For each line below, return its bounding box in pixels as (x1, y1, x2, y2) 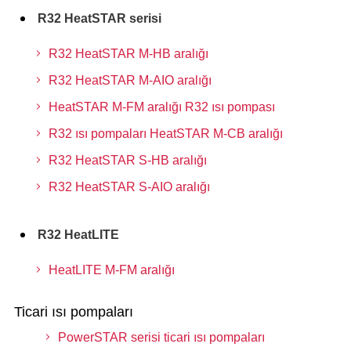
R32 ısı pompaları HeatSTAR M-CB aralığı (48, 127, 283, 140)
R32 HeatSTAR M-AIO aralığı (48, 74, 212, 87)
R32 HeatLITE (37, 228, 119, 241)
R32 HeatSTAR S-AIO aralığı (48, 180, 210, 194)
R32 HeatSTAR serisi (37, 12, 161, 25)
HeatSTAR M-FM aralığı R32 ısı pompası (48, 100, 275, 114)
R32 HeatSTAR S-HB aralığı (48, 154, 207, 167)
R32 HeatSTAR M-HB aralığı (48, 47, 208, 60)
